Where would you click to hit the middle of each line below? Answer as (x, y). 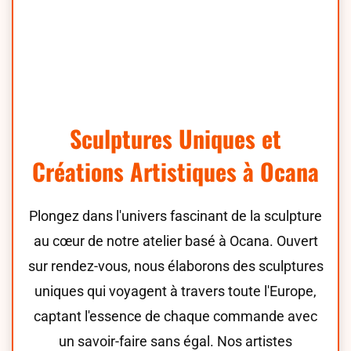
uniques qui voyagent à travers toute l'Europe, (175, 291)
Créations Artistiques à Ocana (175, 171)
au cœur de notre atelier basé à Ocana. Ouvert (175, 241)
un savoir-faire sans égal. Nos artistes (175, 341)
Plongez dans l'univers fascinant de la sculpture (175, 216)
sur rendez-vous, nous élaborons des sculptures (175, 266)
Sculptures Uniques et (175, 138)
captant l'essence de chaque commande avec (175, 316)
